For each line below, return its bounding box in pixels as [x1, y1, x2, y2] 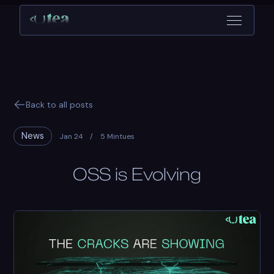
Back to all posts [26, 99, 94, 110]
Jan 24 [59, 131, 84, 141]
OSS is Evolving [73, 164, 201, 185]
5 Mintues [100, 131, 135, 141]
